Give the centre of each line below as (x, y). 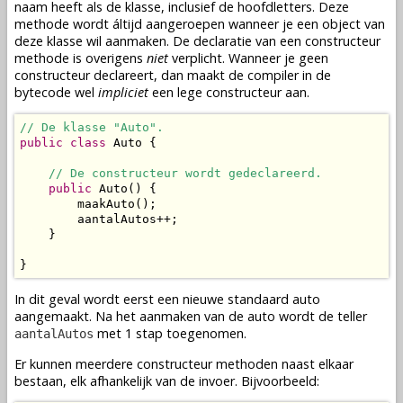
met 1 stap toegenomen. (170, 334)
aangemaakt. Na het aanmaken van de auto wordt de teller (191, 317)
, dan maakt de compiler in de (242, 76)
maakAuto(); (88, 203)
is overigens (108, 58)
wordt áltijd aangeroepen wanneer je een (196, 24)
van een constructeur (316, 41)
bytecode (43, 93)
